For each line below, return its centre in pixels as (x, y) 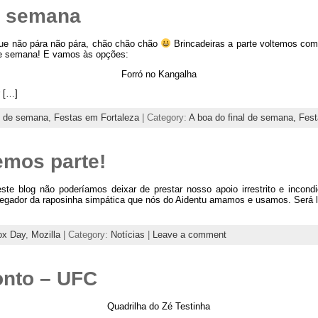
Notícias (127, 234)
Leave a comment (189, 234)
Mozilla (45, 234)
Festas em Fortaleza (96, 118)
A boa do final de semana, (243, 118)
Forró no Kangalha (159, 74)
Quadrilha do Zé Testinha (159, 306)
